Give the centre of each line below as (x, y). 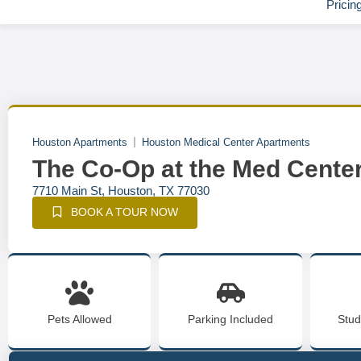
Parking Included (231, 319)
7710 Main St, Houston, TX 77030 (121, 191)
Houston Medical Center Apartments (226, 142)
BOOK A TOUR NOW (124, 212)
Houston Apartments (80, 142)
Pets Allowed (79, 319)
